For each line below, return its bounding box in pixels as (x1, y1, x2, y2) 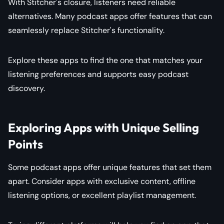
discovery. (8, 82, 45, 93)
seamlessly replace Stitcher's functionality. (8, 24, 164, 35)
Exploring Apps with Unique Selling (8, 119, 199, 135)
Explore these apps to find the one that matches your (8, 54, 202, 65)
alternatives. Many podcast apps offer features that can (8, 10, 212, 21)
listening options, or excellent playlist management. (8, 189, 196, 200)
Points (8, 136, 43, 151)
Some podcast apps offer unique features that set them (8, 161, 211, 172)
